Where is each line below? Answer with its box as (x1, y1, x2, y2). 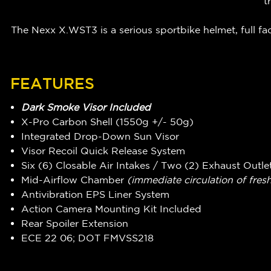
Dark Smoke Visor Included (21, 102, 151, 113)
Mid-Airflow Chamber (21, 174, 128, 186)
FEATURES (10, 74, 94, 92)
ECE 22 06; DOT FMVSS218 (21, 232, 154, 244)
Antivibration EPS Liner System (21, 189, 170, 200)
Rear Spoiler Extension (21, 218, 129, 229)
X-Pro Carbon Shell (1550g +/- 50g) (21, 116, 194, 128)
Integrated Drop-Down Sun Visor (21, 131, 180, 142)
